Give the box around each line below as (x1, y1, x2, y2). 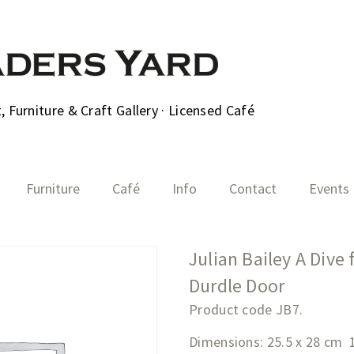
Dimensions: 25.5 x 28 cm (189, 332, 343, 351)
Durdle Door (189, 273, 285, 299)
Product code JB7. (189, 300, 303, 319)
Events (309, 179, 349, 198)
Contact (229, 179, 277, 198)
